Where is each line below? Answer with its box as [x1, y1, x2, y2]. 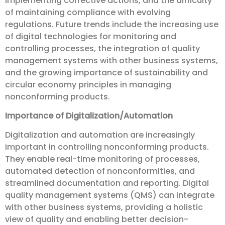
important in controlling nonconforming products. [5, 141, 209, 153]
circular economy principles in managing [5, 78, 171, 90]
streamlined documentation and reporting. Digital [5, 177, 209, 189]
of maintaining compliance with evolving [5, 6, 171, 18]
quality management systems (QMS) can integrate [5, 189, 214, 201]
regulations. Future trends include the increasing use [5, 18, 218, 30]
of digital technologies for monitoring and [5, 30, 176, 42]
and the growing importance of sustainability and [5, 66, 208, 78]
